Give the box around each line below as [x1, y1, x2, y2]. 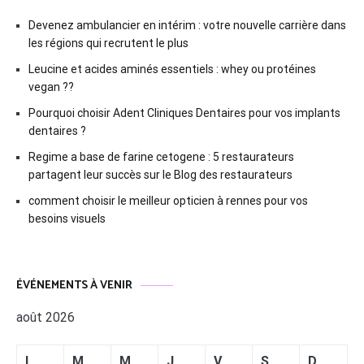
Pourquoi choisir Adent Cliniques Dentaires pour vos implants [28, 106, 340, 120]
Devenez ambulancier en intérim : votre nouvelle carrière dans [28, 19, 346, 32]
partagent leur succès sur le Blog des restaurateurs [28, 168, 292, 182]
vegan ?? [28, 80, 74, 94]
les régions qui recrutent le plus [28, 37, 188, 50]
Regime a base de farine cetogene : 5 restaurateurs [28, 150, 294, 164]
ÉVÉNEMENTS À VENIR [16, 276, 132, 296]
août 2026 [16, 310, 75, 326]
